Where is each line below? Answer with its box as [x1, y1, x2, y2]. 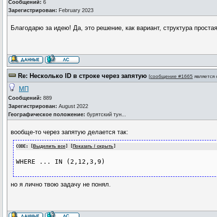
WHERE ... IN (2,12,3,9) [16, 158, 106, 166]
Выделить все [33, 144, 66, 149]
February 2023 [57, 7, 93, 13]
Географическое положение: [8, 111, 87, 117]
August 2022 [57, 103, 88, 109]
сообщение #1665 [150, 74, 193, 79]
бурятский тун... [87, 111, 126, 117]
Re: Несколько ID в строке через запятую [18, 72, 147, 79]
